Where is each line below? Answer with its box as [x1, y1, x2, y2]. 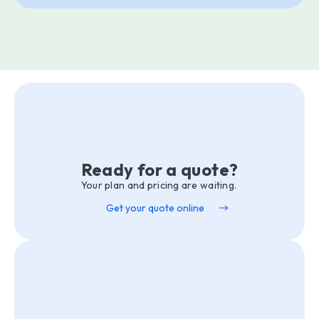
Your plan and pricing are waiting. [80, 179, 237, 192]
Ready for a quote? [80, 159, 239, 181]
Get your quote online [105, 202, 204, 215]
